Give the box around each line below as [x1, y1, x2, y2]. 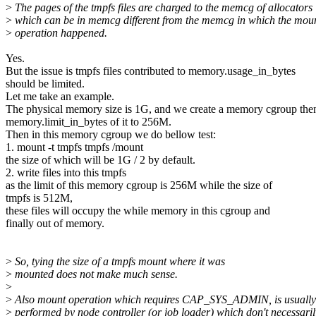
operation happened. [12, 27, 107, 39]
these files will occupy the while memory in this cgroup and [6, 205, 270, 217]
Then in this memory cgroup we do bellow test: [6, 128, 216, 141]
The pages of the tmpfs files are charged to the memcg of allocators [12, 1, 312, 14]
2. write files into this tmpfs [6, 166, 126, 179]
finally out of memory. [6, 217, 104, 230]
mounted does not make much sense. [12, 268, 178, 281]
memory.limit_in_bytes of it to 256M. [6, 116, 171, 128]
